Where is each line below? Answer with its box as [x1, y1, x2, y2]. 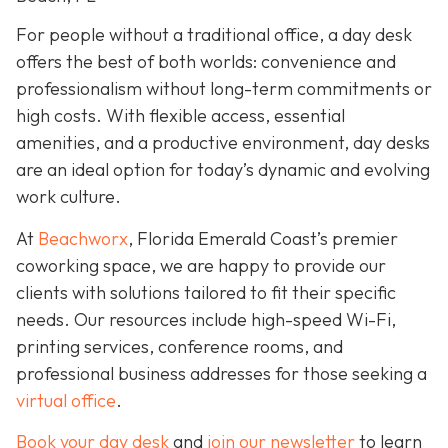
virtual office [16, 388, 116, 412]
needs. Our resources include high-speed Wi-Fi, [16, 307, 396, 331]
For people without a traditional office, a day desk [16, 23, 412, 47]
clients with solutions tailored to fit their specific [16, 280, 396, 304]
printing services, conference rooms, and [16, 334, 343, 358]
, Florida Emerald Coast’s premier [128, 226, 398, 250]
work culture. [16, 185, 121, 209]
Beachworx [38, 226, 128, 250]
